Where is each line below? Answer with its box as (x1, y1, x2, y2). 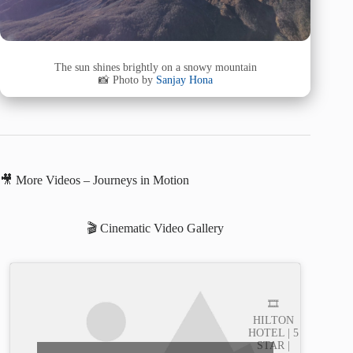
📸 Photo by (98, 73, 156, 86)
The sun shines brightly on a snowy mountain (54, 61, 257, 73)
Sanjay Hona (155, 73, 213, 86)
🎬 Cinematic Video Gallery (87, 221, 225, 236)
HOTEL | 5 (248, 327, 299, 340)
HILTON (253, 314, 295, 327)
